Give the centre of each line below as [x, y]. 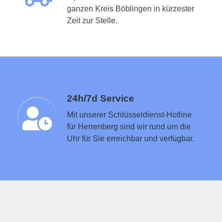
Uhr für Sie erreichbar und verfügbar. [131, 138]
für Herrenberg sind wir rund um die [129, 126]
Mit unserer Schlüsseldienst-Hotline [129, 114]
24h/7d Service [101, 98]
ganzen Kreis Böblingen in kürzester [131, 8]
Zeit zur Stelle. [92, 20]
